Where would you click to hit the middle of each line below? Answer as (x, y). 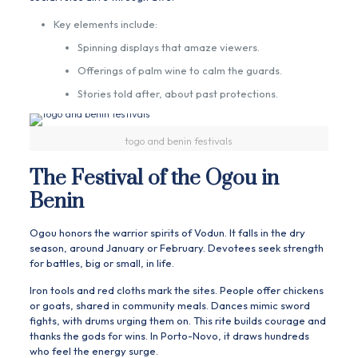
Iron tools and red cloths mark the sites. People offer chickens (176, 290)
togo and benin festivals (179, 141)
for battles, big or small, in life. (101, 263)
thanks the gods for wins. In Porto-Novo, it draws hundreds (169, 336)
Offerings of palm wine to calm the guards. (179, 71)
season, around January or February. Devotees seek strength (176, 248)
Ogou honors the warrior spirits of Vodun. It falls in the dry (167, 233)
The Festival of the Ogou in (154, 179)
